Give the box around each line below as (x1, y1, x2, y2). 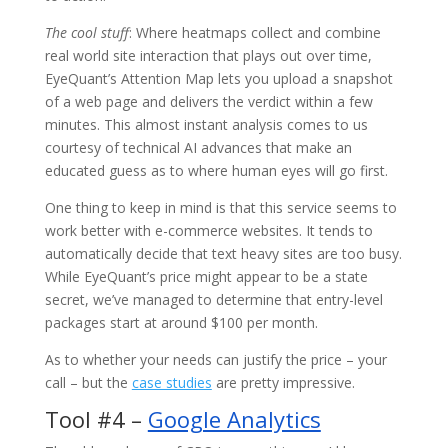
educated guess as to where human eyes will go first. (44, 160, 388, 180)
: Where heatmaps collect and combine (128, 22, 381, 42)
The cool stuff (44, 22, 129, 42)
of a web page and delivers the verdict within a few (44, 91, 373, 111)
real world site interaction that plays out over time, (44, 45, 372, 65)
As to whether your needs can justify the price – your (44, 349, 387, 369)
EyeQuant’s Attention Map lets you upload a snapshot (44, 68, 393, 88)
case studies (131, 372, 212, 392)
